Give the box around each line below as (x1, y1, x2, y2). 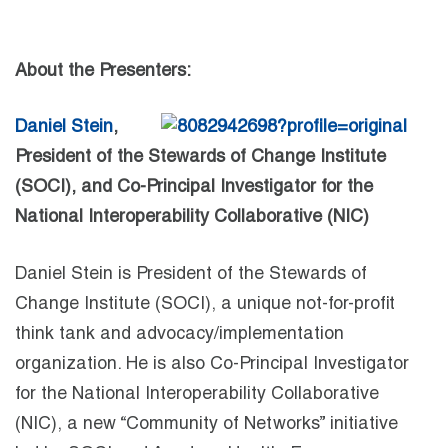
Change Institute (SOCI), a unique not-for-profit (15, 295, 395, 314)
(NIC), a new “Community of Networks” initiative (15, 415, 398, 434)
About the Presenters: (15, 62, 191, 81)
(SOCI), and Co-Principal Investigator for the (15, 179, 373, 198)
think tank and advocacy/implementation (15, 325, 344, 344)
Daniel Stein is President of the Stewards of (15, 265, 367, 284)
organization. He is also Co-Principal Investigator (15, 355, 409, 374)
